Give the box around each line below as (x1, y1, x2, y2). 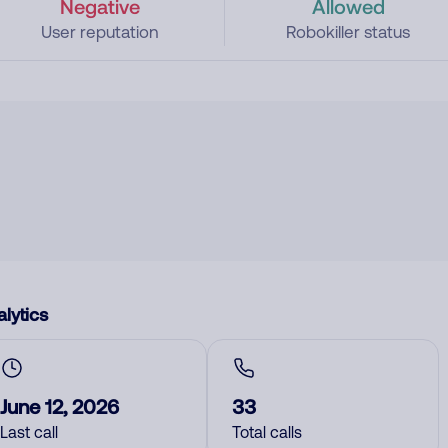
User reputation (40, 22, 159, 42)
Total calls (232, 423, 302, 441)
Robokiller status (286, 22, 411, 42)
